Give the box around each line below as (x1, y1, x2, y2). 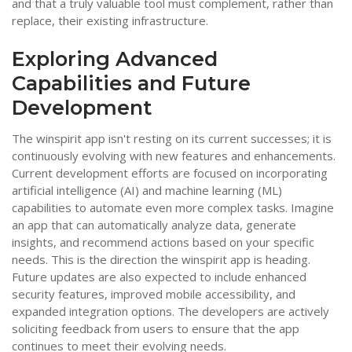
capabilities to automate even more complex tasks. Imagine (12, 200, 334, 216)
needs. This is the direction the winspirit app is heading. (12, 251, 310, 268)
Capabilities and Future (12, 70, 251, 95)
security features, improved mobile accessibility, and (12, 286, 295, 302)
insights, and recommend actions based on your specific (12, 234, 314, 251)
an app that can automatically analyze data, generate (12, 217, 296, 233)
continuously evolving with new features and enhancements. (12, 148, 335, 164)
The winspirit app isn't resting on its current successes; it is (12, 130, 332, 147)
